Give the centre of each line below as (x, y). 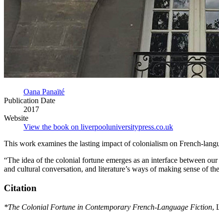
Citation (20, 188)
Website (16, 118)
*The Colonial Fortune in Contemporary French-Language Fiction (108, 207)
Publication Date (30, 101)
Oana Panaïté (44, 92)
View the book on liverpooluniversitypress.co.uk (98, 127)
